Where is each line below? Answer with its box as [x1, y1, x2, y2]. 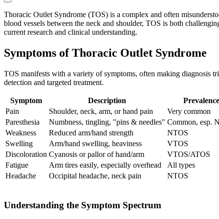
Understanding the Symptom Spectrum [4, 199, 161, 210]
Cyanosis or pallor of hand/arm [49, 150, 144, 159]
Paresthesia [5, 118, 40, 127]
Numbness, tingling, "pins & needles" [49, 118, 165, 127]
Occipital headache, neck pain [49, 172, 141, 180]
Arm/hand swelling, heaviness [49, 139, 142, 148]
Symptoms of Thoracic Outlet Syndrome [4, 46, 207, 60]
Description [88, 96, 126, 105]
